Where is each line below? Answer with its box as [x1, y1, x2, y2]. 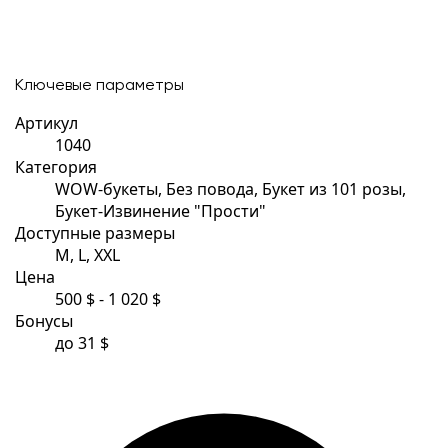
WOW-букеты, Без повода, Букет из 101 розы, [55, 177, 406, 200]
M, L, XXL [55, 243, 120, 266]
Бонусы [15, 309, 73, 332]
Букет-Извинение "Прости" [55, 199, 266, 222]
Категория [15, 155, 97, 178]
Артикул [15, 111, 78, 134]
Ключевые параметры [15, 77, 184, 94]
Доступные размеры [15, 221, 175, 244]
